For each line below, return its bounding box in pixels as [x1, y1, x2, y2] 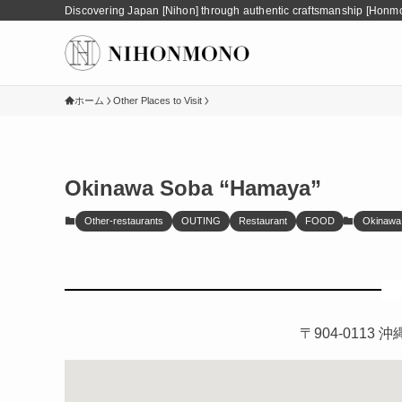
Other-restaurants [84, 215, 163, 226]
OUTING [181, 215, 221, 226]
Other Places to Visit [113, 95, 202, 106]
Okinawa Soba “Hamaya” [65, 176, 321, 200]
